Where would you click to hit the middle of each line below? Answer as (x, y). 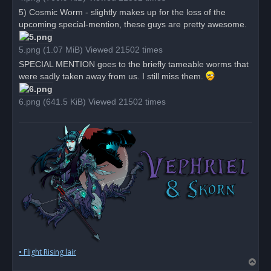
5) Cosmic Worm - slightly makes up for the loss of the (122, 12)
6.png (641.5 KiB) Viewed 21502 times (92, 102)
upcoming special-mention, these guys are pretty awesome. (133, 24)
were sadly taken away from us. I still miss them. (112, 77)
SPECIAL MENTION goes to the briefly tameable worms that (134, 64)
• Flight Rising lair (47, 252)
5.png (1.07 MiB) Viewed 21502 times (91, 50)
